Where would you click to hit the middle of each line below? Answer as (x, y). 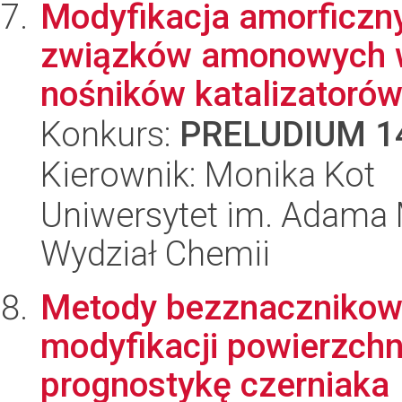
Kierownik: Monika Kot (208, 175)
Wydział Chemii (155, 253)
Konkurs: (110, 134)
